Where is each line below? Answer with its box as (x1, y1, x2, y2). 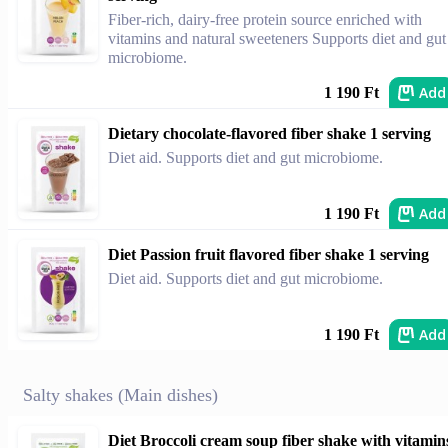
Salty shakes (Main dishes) (23, 385, 218, 405)
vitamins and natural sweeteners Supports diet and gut (108, 30, 446, 47)
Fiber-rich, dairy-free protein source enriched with (108, 11, 422, 28)
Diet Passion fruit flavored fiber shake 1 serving (108, 246, 429, 263)
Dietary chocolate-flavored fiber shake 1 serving (108, 125, 431, 142)
